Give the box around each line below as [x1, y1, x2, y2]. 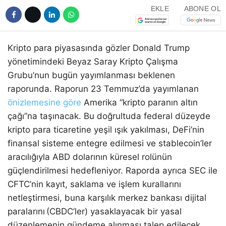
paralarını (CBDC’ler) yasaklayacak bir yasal [8, 206, 182, 216]
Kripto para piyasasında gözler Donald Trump [8, 42, 190, 53]
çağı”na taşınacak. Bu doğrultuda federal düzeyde [8, 110, 210, 121]
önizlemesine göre [8, 97, 81, 107]
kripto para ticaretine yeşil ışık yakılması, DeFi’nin [8, 124, 204, 135]
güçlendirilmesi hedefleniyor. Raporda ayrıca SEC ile [8, 165, 217, 176]
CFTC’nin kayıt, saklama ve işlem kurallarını [8, 179, 181, 189]
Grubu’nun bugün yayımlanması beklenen [8, 70, 175, 80]
